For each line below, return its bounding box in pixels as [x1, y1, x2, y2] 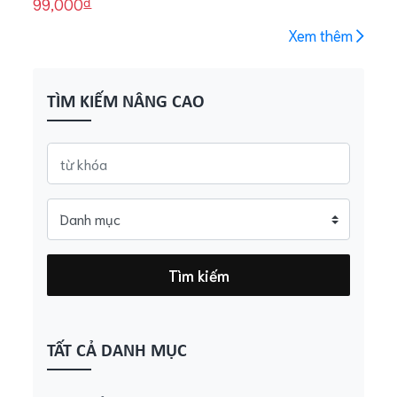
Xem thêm [287, 24, 356, 44]
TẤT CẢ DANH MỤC [47, 339, 188, 361]
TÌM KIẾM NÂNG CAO [47, 90, 206, 112]
